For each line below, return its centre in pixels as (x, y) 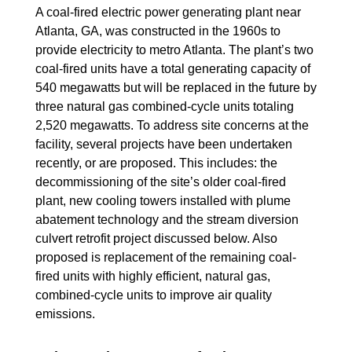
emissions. (65, 314)
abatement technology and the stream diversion (167, 220)
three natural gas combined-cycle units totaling (164, 106)
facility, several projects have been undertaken (163, 144)
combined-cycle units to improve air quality (153, 295)
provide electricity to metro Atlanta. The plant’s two (174, 50)
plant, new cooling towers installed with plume (163, 201)
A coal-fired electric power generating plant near (168, 12)
